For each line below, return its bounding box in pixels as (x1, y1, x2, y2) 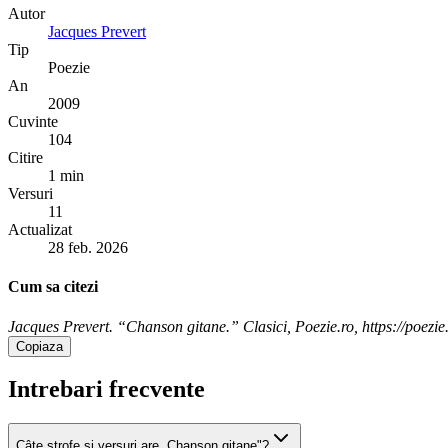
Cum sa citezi (8, 278, 98, 296)
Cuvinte (8, 112, 58, 130)
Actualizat (8, 220, 72, 238)
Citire (8, 148, 43, 166)
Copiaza (16, 338, 63, 354)
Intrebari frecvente (8, 376, 205, 403)
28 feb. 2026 (48, 238, 128, 256)
